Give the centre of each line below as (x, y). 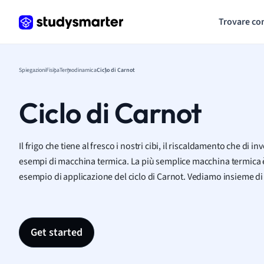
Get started (57, 232)
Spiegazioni (32, 70)
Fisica (53, 70)
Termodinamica (78, 70)
